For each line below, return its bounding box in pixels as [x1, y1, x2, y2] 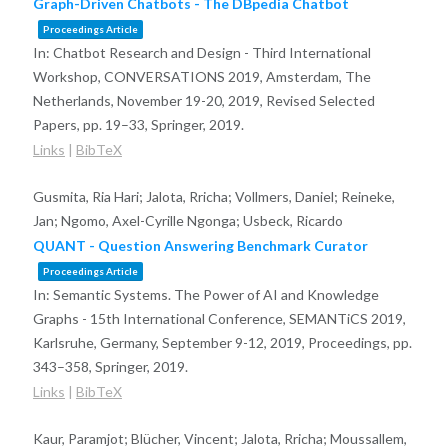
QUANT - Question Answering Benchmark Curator [32, 237, 368, 255]
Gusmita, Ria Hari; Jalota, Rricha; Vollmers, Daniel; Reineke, [32, 188, 395, 206]
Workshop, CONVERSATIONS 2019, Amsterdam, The [32, 68, 371, 86]
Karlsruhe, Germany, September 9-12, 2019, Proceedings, [32, 334, 393, 352]
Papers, [32, 116, 83, 134]
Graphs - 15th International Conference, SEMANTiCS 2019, [32, 310, 406, 328]
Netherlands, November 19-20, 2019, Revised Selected [32, 92, 375, 110]
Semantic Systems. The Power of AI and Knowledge [52, 286, 379, 304]
